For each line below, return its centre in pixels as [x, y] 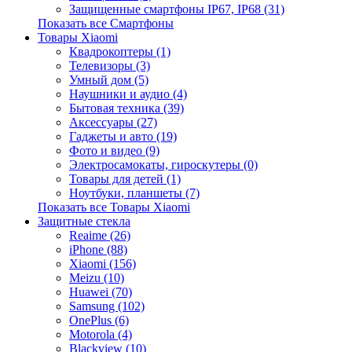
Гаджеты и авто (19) [123, 136]
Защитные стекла [84, 221]
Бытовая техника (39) [126, 108]
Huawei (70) [101, 292]
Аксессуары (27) [113, 122]
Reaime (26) [100, 235]
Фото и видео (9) [114, 150]
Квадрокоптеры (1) [120, 51]
